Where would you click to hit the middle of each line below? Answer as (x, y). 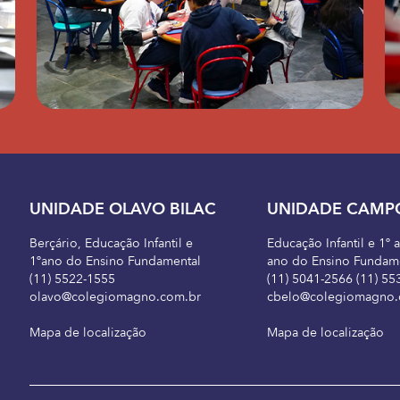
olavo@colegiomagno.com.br (115, 297)
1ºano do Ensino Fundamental (115, 262)
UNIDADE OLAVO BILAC (123, 210)
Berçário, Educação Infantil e (111, 244)
